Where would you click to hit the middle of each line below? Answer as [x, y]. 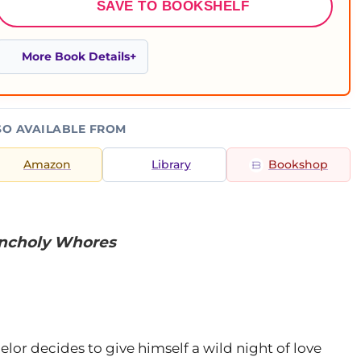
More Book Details [76, 56]
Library [171, 164]
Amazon [47, 164]
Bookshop [298, 164]
